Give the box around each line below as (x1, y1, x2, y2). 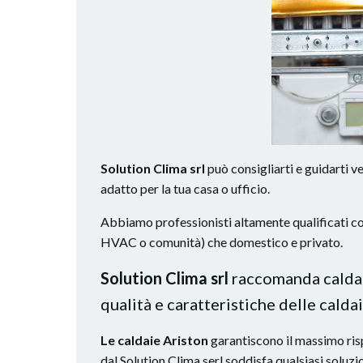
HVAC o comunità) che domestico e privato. (100, 233, 343, 250)
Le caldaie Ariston (100, 331, 208, 348)
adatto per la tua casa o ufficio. (100, 180, 270, 196)
